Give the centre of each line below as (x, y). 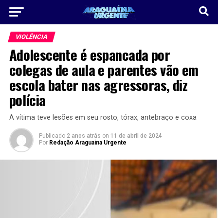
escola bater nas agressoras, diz (98, 85)
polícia (27, 100)
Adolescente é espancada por (90, 54)
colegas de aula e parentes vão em (104, 70)
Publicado (52, 136)
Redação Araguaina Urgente (88, 143)
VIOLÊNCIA (31, 37)
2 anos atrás (83, 136)
